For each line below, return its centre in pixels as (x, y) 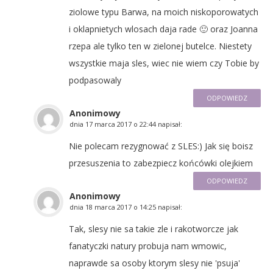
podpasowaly (95, 80)
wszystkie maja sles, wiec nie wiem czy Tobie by (164, 63)
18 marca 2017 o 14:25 (121, 207)
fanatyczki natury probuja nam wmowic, (148, 246)
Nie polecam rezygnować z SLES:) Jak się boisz (161, 146)
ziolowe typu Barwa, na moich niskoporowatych (164, 12)
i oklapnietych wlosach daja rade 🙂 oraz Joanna (163, 29)
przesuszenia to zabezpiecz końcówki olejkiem (161, 163)
